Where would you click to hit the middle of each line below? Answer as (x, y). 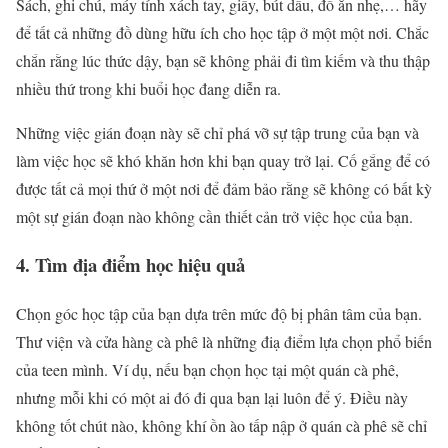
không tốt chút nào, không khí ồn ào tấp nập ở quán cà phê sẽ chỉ (221, 425)
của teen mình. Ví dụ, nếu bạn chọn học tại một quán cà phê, (207, 369)
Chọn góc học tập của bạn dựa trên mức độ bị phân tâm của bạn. (219, 313)
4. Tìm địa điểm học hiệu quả (130, 265)
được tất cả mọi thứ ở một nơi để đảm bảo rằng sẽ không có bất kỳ (224, 188)
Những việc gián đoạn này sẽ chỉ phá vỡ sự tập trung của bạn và (217, 132)
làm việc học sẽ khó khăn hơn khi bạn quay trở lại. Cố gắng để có (223, 160)
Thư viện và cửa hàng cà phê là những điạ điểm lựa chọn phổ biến (224, 341)
